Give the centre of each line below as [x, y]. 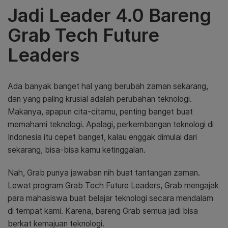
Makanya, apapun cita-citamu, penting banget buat [100, 111]
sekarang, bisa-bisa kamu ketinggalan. [77, 150]
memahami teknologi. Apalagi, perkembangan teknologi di [111, 124]
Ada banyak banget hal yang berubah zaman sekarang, [108, 86]
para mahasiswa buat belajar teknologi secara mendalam [110, 198]
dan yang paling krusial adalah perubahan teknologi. [100, 99]
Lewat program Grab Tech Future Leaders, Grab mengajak [113, 185]
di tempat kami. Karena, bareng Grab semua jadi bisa [103, 211]
